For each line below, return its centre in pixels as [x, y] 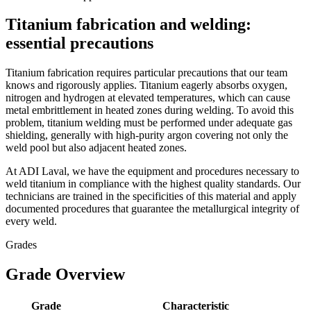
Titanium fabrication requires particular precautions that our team [146, 73]
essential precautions [79, 43]
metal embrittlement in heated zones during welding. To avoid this [150, 110]
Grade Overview [65, 275]
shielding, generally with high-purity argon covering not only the [147, 135]
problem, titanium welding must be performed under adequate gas [149, 123]
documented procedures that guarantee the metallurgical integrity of [152, 209]
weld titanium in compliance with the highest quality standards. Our [153, 184]
